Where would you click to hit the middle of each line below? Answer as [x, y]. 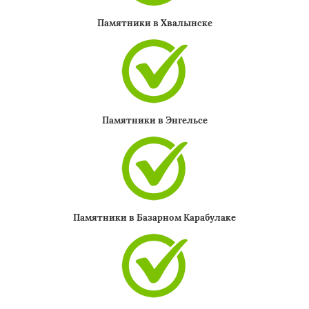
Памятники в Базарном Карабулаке [154, 218]
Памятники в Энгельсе [154, 120]
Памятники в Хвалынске [154, 23]
